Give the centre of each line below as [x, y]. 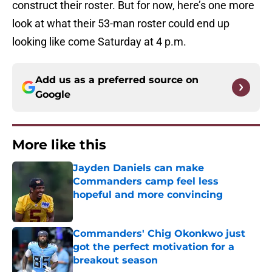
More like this [59, 145]
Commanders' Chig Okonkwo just [159, 234]
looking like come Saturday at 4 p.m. [99, 42]
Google [53, 95]
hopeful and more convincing [148, 195]
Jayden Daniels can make [138, 168]
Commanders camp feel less [146, 182]
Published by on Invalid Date [125, 207]
